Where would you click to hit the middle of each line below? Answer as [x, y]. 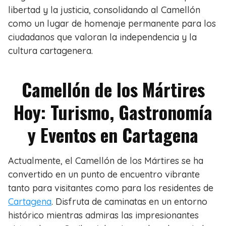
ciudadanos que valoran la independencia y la [102, 37]
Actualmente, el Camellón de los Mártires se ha [106, 161]
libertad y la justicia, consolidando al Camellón [104, 10]
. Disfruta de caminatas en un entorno [129, 202]
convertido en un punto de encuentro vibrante [104, 175]
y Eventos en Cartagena [113, 135]
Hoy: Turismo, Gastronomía [113, 112]
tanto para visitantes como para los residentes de [111, 188]
